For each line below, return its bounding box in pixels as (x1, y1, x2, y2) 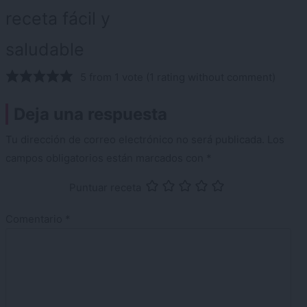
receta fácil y (5, 8, 110, 29)
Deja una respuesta (14, 104, 167, 125)
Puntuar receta (69, 181, 141, 195)
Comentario (5, 212, 65, 226)
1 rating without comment (149, 70, 272, 84)
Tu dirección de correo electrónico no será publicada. (5, 133, 265, 147)
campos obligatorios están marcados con (5, 151, 206, 165)
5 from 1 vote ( (79, 70, 149, 84)
